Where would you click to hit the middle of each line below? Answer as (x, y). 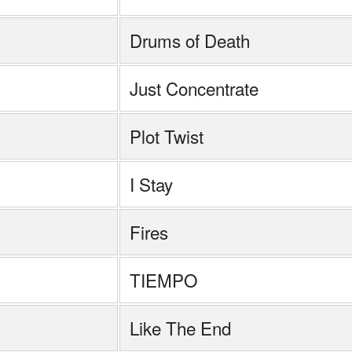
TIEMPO (163, 280)
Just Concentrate (194, 88)
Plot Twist (167, 136)
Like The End (180, 328)
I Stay (151, 184)
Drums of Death (190, 40)
